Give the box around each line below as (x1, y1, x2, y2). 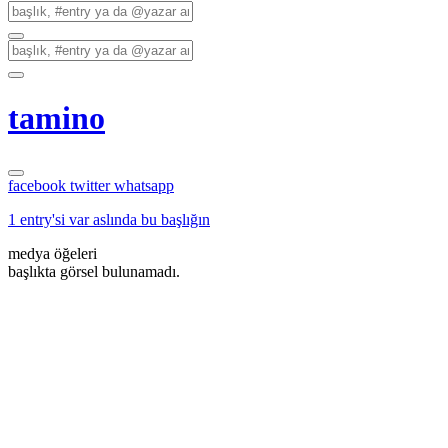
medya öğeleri (8, 244, 97, 262)
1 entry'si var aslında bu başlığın (8, 210, 210, 228)
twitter (70, 176, 114, 194)
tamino (8, 100, 105, 137)
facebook (8, 176, 70, 194)
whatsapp (114, 176, 174, 194)
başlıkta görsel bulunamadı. (8, 262, 180, 280)
